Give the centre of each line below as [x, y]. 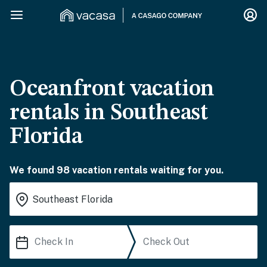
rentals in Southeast [109, 113]
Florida [46, 137]
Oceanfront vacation [112, 89]
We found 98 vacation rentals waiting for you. [117, 170]
